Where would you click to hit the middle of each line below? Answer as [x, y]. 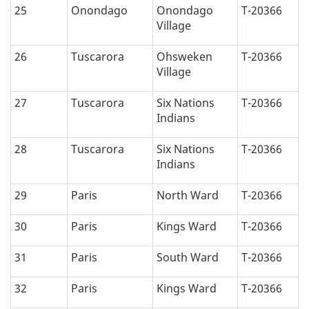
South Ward [188, 258]
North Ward [188, 196]
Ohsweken [185, 57]
